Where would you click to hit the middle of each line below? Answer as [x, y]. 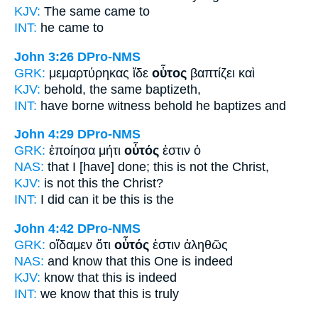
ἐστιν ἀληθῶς [188, 245]
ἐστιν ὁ [180, 151]
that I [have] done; [99, 167]
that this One [142, 261]
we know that [78, 294]
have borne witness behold [116, 105]
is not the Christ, [221, 167]
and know [75, 261]
